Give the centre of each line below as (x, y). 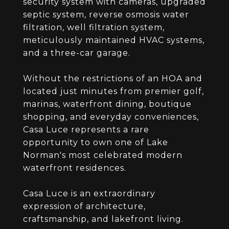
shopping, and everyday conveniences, (111, 117)
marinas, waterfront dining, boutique (107, 104)
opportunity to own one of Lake (96, 142)
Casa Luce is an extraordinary (89, 193)
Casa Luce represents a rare (86, 130)
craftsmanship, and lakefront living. (103, 219)
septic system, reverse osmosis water (106, 15)
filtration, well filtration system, (94, 27)
